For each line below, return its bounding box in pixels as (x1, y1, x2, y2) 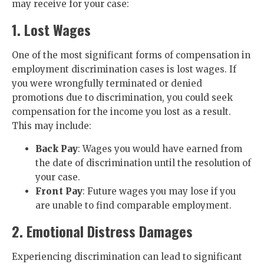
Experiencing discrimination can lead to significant (12, 251, 242, 262)
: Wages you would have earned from (78, 143, 242, 154)
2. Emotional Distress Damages (12, 220, 193, 242)
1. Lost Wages (12, 19, 91, 40)
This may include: (12, 120, 91, 131)
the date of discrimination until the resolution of (35, 157, 251, 169)
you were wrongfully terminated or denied (12, 78, 202, 89)
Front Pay (35, 186, 82, 197)
